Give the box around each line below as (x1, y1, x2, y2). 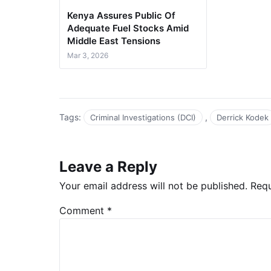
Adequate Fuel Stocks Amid (67, 22, 189, 34)
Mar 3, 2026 (67, 50, 108, 60)
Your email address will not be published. (59, 179, 247, 192)
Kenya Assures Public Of (67, 9, 175, 21)
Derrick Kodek (217, 112, 269, 122)
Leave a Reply (59, 157, 157, 175)
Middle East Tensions (67, 34, 160, 47)
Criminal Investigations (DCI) (90, 112, 196, 122)
